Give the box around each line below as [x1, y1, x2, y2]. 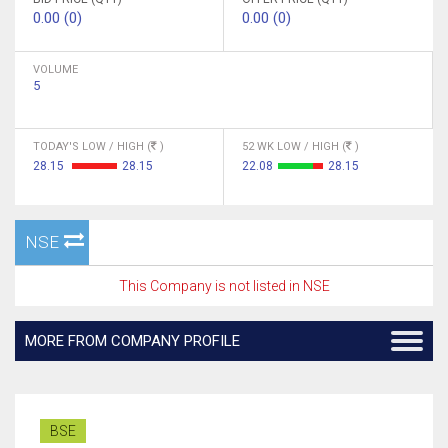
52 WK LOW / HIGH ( [242, 140, 346, 153]
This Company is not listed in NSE [118, 278, 330, 294]
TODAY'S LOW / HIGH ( [33, 140, 151, 153]
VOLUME [33, 63, 78, 76]
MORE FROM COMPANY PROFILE [25, 332, 240, 350]
